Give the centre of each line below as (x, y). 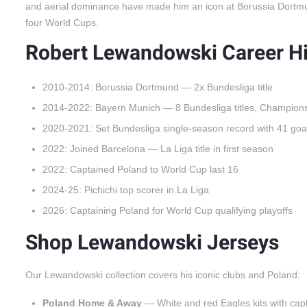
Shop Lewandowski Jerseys (152, 243)
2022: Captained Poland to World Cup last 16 (140, 169)
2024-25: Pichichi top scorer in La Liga (126, 189)
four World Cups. (62, 22)
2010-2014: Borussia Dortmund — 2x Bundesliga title (158, 87)
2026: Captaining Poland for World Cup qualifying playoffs (168, 210)
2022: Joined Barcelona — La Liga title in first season (158, 148)
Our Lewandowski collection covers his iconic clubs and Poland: (163, 274)
